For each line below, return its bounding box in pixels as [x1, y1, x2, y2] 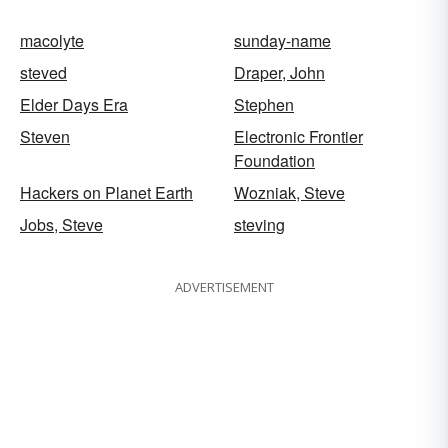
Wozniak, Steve [234, 180, 345, 204]
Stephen [234, 92, 294, 116]
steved [20, 60, 67, 84]
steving [234, 212, 285, 236]
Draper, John [234, 60, 325, 84]
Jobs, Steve [20, 212, 103, 236]
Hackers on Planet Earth [20, 180, 193, 204]
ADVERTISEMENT [174, 277, 274, 296]
